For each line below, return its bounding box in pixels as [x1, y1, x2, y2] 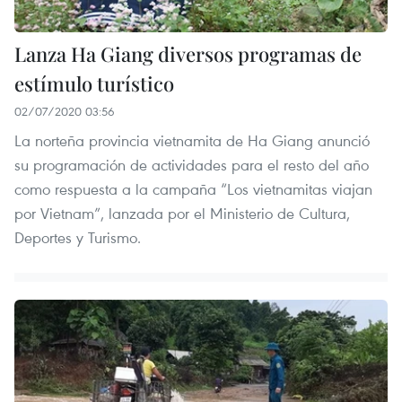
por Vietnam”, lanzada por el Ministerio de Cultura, [14, 202, 350, 223]
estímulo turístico [14, 69, 174, 97]
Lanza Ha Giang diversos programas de [14, 39, 362, 67]
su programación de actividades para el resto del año [14, 153, 369, 175]
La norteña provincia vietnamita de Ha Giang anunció [14, 129, 370, 151]
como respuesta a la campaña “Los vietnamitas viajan [14, 178, 372, 199]
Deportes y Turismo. [14, 226, 141, 248]
